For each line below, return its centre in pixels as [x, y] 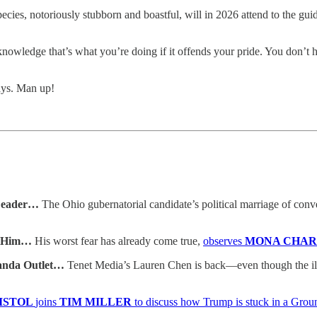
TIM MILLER [97, 301]
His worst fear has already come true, [117, 241]
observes [224, 241]
